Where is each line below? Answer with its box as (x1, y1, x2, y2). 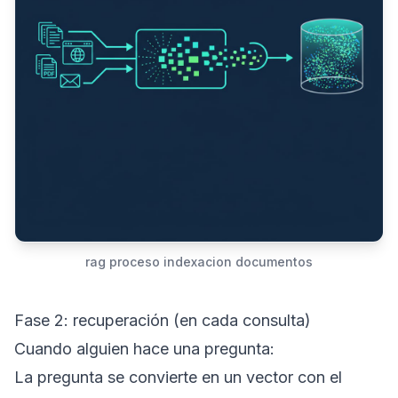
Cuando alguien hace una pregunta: (14, 339, 275, 358)
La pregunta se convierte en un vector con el (14, 368, 342, 386)
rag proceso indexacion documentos (85, 254, 313, 269)
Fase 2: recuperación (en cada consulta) (14, 311, 311, 330)
